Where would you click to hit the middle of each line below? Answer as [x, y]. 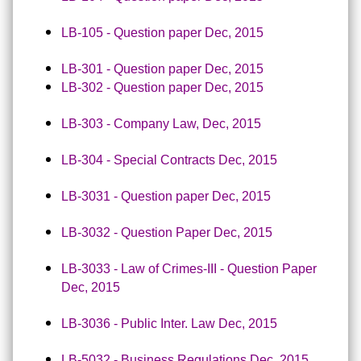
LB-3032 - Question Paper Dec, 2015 [167, 232]
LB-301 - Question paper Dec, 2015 [162, 69]
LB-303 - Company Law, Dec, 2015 [161, 124]
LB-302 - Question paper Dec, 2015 [162, 87]
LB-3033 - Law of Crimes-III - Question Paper [189, 269]
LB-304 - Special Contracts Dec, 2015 [169, 160]
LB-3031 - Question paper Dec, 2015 [166, 196]
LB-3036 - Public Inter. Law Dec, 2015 [169, 324]
